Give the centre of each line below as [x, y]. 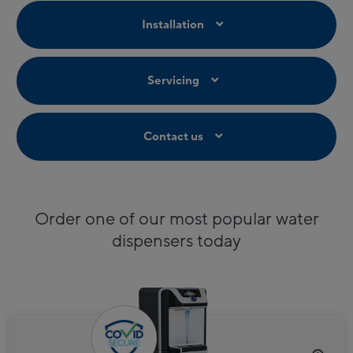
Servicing [173, 80]
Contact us [173, 136]
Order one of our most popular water [176, 219]
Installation [173, 24]
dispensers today [176, 241]
